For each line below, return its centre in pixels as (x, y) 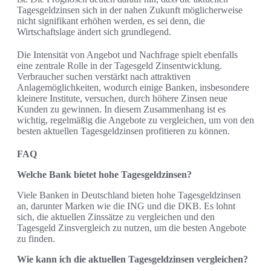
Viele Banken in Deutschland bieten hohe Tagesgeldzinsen (129, 195)
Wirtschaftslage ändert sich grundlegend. (94, 32)
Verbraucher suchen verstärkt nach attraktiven (104, 77)
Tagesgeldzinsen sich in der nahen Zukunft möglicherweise (130, 10)
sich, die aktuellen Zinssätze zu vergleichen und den (116, 217)
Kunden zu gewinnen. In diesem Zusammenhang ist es (121, 109)
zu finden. (36, 239)
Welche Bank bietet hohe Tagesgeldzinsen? (104, 175)
